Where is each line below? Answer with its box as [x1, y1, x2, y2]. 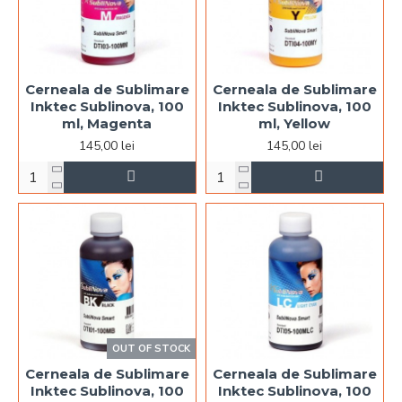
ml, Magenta [62, 115, 153, 133]
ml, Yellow [258, 115, 331, 133]
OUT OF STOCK [111, 341, 190, 355]
